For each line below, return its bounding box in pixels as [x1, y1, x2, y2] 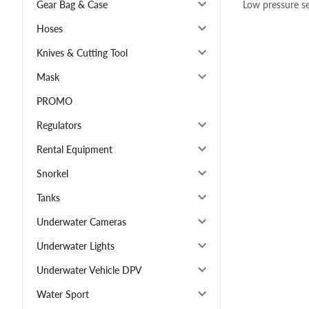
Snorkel [37, 168, 68, 180]
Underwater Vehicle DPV [37, 264, 142, 277]
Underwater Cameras [37, 216, 126, 228]
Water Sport [37, 288, 89, 301]
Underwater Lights [37, 240, 114, 252]
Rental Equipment [37, 143, 112, 156]
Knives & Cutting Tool [37, 47, 128, 59]
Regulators [37, 119, 81, 132]
